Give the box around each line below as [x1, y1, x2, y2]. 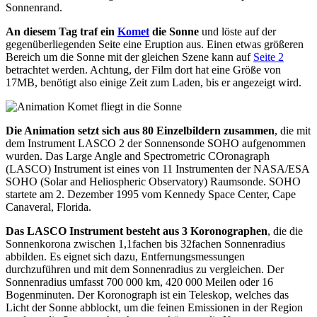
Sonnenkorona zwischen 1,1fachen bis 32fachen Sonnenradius [6, 238, 285, 250]
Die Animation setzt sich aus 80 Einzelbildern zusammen [6, 125, 275, 137]
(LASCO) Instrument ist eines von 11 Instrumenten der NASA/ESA [6, 163, 309, 175]
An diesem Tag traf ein [6, 25, 117, 38]
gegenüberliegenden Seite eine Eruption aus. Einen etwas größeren [6, 38, 304, 51]
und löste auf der [199, 25, 276, 38]
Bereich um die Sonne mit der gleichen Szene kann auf [6, 51, 253, 64]
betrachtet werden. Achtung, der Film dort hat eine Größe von [6, 64, 281, 76]
